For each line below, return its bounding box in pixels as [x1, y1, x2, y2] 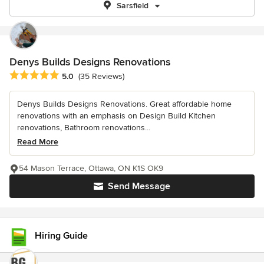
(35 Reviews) [78, 71, 124, 82]
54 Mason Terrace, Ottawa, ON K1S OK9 [19, 163, 163, 174]
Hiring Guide [35, 230, 88, 242]
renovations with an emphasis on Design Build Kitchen [17, 111, 216, 121]
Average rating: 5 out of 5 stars [9, 70, 135, 82]
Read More [17, 137, 58, 147]
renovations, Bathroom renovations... [17, 123, 150, 133]
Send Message [108, 180, 170, 193]
